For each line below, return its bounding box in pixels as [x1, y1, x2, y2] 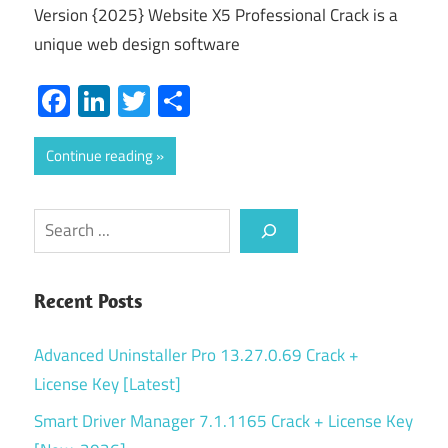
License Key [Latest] [34, 370, 181, 397]
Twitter [150, 76, 245, 125]
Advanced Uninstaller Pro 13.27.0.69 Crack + [34, 341, 359, 368]
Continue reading [46, 143, 153, 167]
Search [33, 208, 82, 235]
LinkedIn [110, 76, 222, 125]
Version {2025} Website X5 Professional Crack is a [34, 2, 398, 29]
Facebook [70, 76, 198, 125]
